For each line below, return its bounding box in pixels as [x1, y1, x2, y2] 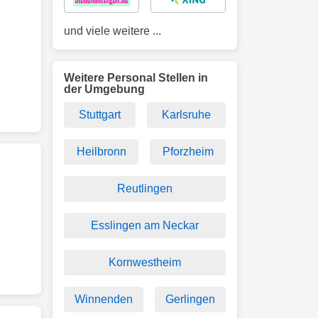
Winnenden [75, 293, 133, 305]
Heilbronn [76, 146, 126, 158]
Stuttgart [79, 109, 121, 121]
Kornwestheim [109, 256, 181, 268]
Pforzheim [162, 146, 214, 158]
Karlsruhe [162, 109, 211, 121]
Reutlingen [117, 182, 172, 194]
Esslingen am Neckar [91, 219, 199, 231]
